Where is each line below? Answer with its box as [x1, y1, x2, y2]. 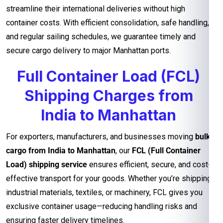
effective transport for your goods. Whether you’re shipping [6, 173, 212, 183]
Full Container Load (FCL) [17, 67, 200, 85]
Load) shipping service [6, 159, 87, 169]
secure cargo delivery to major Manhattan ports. [6, 45, 171, 55]
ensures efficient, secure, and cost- [87, 159, 211, 169]
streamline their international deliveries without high [6, 3, 185, 13]
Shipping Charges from [24, 86, 193, 105]
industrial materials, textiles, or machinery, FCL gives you [6, 187, 203, 197]
